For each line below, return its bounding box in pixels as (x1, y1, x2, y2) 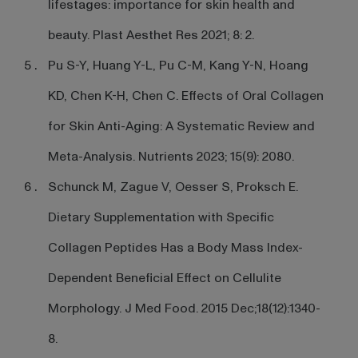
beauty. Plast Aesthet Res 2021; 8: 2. (47, 26, 254, 44)
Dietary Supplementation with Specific (47, 208, 274, 226)
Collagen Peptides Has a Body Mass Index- (47, 238, 303, 257)
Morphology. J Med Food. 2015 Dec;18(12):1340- (47, 299, 320, 317)
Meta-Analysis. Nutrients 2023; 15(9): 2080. (47, 147, 294, 165)
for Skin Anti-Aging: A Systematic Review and (47, 117, 315, 135)
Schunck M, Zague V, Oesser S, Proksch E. (47, 177, 298, 196)
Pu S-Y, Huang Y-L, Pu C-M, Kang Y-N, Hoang (47, 56, 308, 74)
